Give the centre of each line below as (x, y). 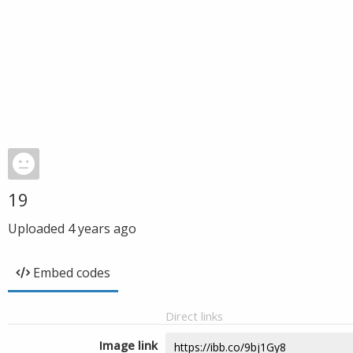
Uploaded (38, 229)
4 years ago (102, 229)
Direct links (194, 316)
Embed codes (72, 273)
